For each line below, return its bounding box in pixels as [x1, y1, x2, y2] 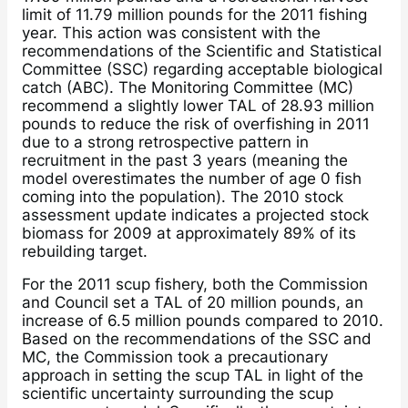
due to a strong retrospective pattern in [22, 132, 309, 151]
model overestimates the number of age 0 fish [22, 168, 362, 188]
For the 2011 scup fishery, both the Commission [22, 275, 368, 293]
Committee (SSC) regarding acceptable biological [22, 59, 382, 78]
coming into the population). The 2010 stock [22, 187, 343, 206]
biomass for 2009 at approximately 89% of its [22, 223, 356, 242]
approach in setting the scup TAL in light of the [22, 366, 363, 384]
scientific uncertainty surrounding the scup [22, 384, 333, 403]
